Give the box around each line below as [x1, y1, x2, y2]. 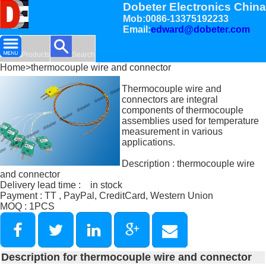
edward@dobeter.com [151, 24, 250, 35]
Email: [123, 24, 151, 35]
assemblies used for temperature [122, 116, 259, 126]
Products [21, 50, 50, 59]
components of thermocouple [122, 105, 244, 116]
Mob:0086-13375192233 [123, 14, 229, 24]
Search [72, 50, 95, 59]
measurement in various [122, 126, 223, 137]
